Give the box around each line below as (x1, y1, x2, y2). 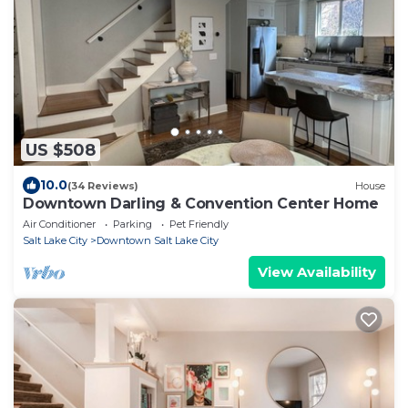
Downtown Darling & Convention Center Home (23, 195, 379, 213)
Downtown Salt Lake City (97, 234, 219, 248)
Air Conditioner (23, 218, 96, 231)
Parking (113, 218, 152, 231)
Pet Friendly (169, 218, 229, 231)
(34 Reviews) (67, 178, 138, 192)
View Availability (258, 263, 376, 281)
